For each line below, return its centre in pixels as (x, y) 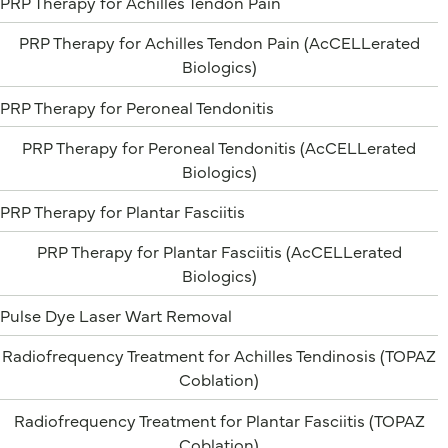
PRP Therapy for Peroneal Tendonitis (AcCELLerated (219, 146)
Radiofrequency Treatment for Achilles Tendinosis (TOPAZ (219, 355)
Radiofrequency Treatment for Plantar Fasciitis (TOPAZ (219, 419)
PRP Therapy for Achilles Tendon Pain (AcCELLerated (219, 42)
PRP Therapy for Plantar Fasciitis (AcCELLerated (219, 251)
